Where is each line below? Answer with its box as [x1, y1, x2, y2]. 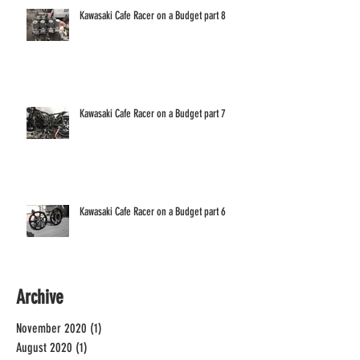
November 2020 [16, 320, 87, 336]
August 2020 [16, 339, 72, 355]
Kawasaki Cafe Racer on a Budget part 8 [80, 8, 226, 22]
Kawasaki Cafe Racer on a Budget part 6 [80, 204, 226, 219]
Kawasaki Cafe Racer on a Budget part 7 [80, 106, 226, 121]
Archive [16, 285, 63, 309]
